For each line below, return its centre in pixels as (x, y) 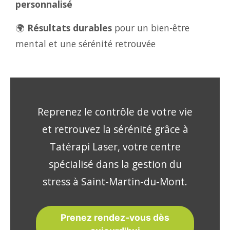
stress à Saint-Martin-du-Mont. (115, 181)
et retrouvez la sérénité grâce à (115, 129)
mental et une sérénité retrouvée (85, 44)
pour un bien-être (151, 28)
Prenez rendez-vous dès (115, 217)
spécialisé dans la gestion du (115, 164)
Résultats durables (70, 28)
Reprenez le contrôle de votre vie (115, 112)
